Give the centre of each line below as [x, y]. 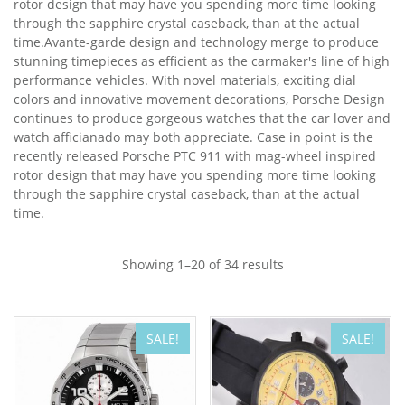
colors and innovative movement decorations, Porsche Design [199, 99]
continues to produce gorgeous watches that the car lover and [202, 118]
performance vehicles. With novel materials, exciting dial [185, 80]
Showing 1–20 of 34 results [202, 264]
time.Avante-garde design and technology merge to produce [196, 42]
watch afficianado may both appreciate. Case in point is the [193, 137]
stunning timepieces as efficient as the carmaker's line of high [202, 61]
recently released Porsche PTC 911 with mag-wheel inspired [195, 156]
